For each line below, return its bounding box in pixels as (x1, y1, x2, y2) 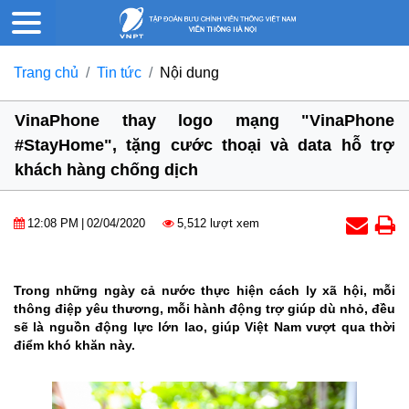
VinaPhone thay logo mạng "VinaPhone (15, 111, 394, 131)
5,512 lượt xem (177, 216, 259, 231)
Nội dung (160, 65, 219, 81)
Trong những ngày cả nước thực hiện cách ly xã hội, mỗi (14, 283, 395, 299)
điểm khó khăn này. (14, 338, 135, 353)
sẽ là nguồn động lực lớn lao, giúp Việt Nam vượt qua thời (14, 320, 395, 335)
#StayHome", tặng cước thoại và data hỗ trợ (15, 136, 394, 155)
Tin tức (97, 65, 142, 81)
